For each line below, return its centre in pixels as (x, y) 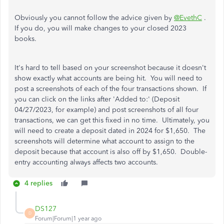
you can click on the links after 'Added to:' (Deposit (97, 99)
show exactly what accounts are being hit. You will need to (108, 78)
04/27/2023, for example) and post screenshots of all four (106, 109)
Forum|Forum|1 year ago (68, 218)
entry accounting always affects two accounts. (92, 162)
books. (25, 38)
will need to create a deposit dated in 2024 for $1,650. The (110, 130)
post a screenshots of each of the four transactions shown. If (110, 88)
